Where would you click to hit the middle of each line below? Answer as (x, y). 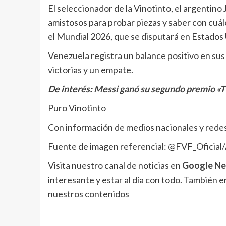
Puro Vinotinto (77, 108)
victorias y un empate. (90, 70)
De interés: (71, 89)
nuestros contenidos (88, 194)
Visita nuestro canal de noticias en (115, 166)
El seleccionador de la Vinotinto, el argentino (135, 8)
